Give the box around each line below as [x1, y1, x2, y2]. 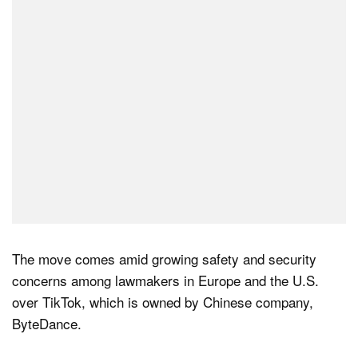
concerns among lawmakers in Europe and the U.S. [12, 270, 319, 290]
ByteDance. [12, 313, 82, 333]
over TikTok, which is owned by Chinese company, [12, 292, 313, 312]
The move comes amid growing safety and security [12, 249, 316, 268]
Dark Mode [62, 49, 122, 63]
